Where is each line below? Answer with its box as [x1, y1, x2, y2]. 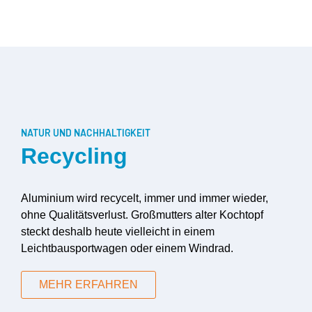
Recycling [21, 143, 127, 169]
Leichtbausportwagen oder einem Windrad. [21, 242, 233, 254]
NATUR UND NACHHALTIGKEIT [21, 126, 150, 139]
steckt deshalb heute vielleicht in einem [21, 225, 214, 237]
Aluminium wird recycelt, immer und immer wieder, [21, 192, 268, 204]
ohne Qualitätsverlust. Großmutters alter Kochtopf [21, 208, 263, 221]
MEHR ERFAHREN [39, 278, 138, 290]
